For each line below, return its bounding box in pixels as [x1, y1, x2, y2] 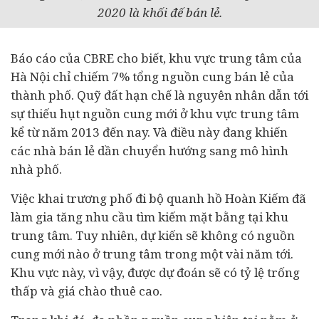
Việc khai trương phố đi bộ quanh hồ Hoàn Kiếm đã [11, 190, 306, 206]
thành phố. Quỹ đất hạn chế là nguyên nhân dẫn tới [11, 87, 308, 103]
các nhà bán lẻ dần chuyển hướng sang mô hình [11, 142, 288, 159]
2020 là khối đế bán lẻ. [97, 4, 222, 21]
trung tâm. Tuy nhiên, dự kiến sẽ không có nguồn [11, 227, 295, 244]
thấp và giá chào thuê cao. [11, 283, 162, 299]
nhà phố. [11, 161, 62, 177]
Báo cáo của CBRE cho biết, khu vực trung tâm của [11, 50, 302, 66]
